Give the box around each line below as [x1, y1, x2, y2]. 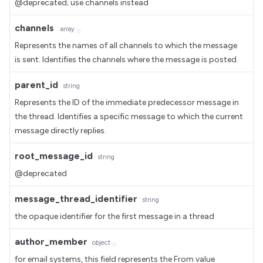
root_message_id [15, 150, 93, 161]
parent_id [15, 79, 58, 90]
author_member [15, 236, 87, 247]
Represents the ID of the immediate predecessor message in [15, 97, 239, 107]
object [92, 239, 112, 247]
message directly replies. [15, 126, 106, 136]
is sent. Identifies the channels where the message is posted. [15, 55, 238, 65]
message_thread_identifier [15, 193, 137, 204]
